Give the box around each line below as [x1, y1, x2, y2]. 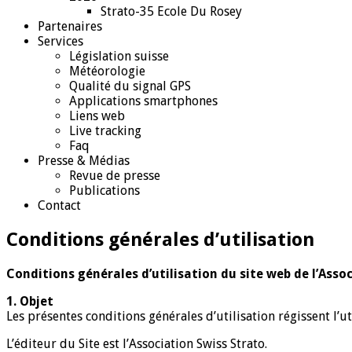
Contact [38, 197, 81, 213]
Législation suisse [69, 48, 169, 64]
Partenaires [38, 18, 102, 34]
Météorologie [69, 63, 145, 79]
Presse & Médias [38, 152, 130, 168]
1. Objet [6, 293, 53, 309]
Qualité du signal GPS [69, 78, 191, 93]
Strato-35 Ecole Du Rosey [101, 3, 242, 19]
